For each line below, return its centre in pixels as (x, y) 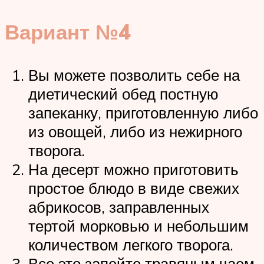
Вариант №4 (68, 32)
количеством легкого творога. (131, 245)
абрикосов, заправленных (119, 207)
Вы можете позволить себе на (134, 75)
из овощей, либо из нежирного (135, 132)
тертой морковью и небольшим (138, 226)
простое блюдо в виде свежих (134, 188)
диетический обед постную (123, 94)
